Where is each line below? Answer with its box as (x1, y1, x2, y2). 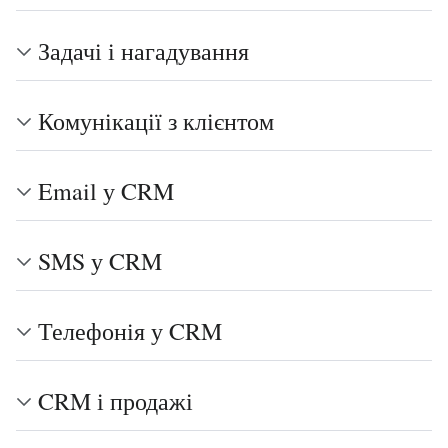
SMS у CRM (38, 245, 162, 277)
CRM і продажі (38, 385, 193, 417)
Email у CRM (38, 175, 174, 207)
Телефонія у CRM (38, 315, 222, 347)
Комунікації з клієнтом (38, 105, 274, 137)
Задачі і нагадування (38, 35, 249, 67)
